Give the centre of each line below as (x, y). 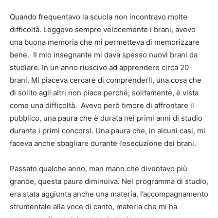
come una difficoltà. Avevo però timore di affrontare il (102, 105)
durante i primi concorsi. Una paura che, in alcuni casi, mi (108, 130)
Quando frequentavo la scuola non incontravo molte (99, 17)
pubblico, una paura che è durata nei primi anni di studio (106, 118)
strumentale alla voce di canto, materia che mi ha (93, 206)
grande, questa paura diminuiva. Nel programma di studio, (109, 181)
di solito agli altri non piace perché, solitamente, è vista (104, 92)
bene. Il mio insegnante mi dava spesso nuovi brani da (104, 54)
